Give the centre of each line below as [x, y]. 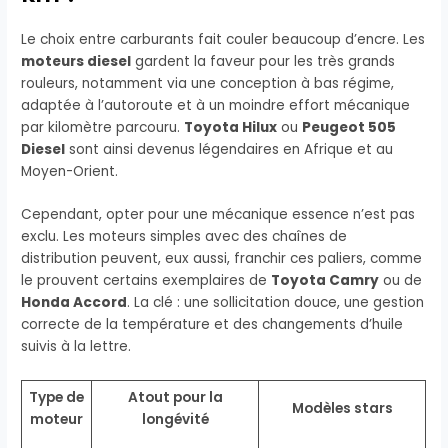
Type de [57, 398]
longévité [175, 420]
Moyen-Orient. [70, 171]
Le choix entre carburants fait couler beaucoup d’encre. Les [223, 39]
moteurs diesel [76, 61]
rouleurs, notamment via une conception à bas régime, [208, 83]
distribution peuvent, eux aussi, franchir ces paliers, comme [222, 259]
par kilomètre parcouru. [103, 127]
